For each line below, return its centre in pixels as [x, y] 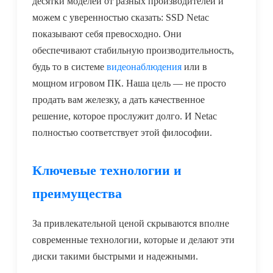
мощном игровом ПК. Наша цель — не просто [129, 83]
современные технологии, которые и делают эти [133, 240]
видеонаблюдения [144, 67]
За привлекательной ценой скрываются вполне [131, 224]
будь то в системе [69, 67]
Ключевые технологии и [107, 171]
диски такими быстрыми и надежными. [115, 257]
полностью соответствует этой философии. [122, 133]
